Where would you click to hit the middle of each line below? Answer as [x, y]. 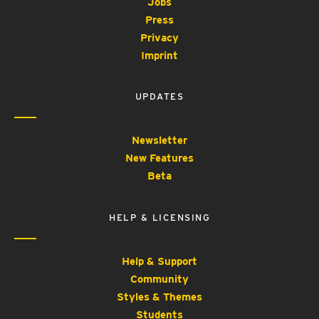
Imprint [159, 55]
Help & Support [159, 261]
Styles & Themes [159, 297]
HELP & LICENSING [159, 217]
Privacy [159, 37]
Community [159, 279]
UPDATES [159, 97]
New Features [159, 158]
